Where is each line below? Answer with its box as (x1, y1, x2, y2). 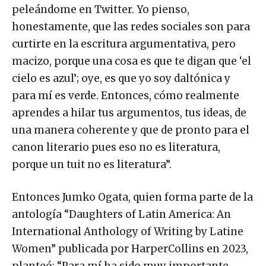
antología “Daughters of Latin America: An (12, 208, 231, 221)
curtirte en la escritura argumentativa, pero (12, 37, 236, 51)
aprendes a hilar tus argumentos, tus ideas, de (12, 106, 246, 120)
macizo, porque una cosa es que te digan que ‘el (12, 55, 251, 68)
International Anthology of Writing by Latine (12, 225, 243, 239)
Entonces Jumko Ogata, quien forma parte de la (12, 191, 253, 204)
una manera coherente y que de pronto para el (12, 123, 249, 137)
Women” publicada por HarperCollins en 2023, (12, 242, 248, 256)
